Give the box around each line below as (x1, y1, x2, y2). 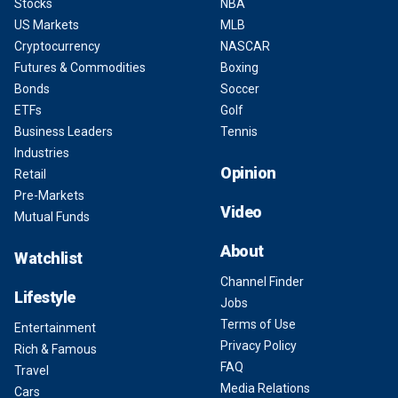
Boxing (220, 60, 259, 75)
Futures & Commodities (14, 60, 146, 75)
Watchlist (14, 249, 83, 267)
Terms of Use (220, 317, 296, 331)
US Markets (14, 18, 79, 32)
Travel (14, 363, 49, 378)
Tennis (220, 124, 258, 139)
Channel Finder (220, 275, 304, 289)
